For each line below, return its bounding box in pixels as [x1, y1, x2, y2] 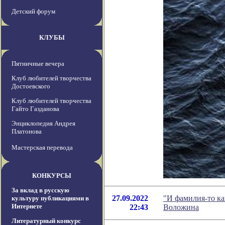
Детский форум [12, 8, 55, 16]
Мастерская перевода [12, 144, 73, 152]
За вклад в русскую [12, 186, 69, 194]
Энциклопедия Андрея [12, 120, 75, 128]
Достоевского [12, 82, 50, 90]
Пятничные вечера [12, 60, 64, 68]
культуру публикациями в [12, 194, 89, 202]
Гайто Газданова [12, 105, 59, 113]
